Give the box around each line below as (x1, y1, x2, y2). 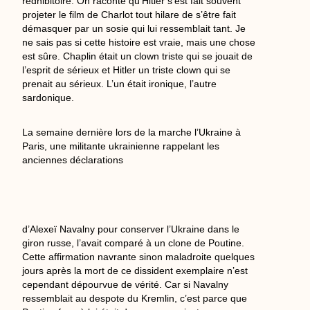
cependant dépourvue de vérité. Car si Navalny (22, 279, 229, 291)
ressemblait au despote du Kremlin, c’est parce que (22, 293, 248, 304)
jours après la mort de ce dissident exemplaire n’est (22, 265, 248, 277)
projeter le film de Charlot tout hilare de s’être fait (22, 9, 237, 21)
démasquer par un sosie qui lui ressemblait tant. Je (22, 23, 246, 35)
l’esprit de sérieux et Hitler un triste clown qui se (22, 64, 231, 76)
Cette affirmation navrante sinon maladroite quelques (22, 251, 255, 263)
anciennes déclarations (22, 154, 124, 166)
